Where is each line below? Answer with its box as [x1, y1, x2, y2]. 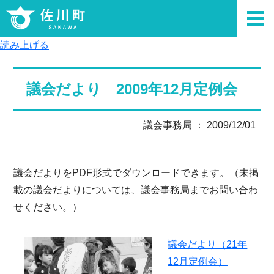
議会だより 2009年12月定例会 [26, 80, 237, 97]
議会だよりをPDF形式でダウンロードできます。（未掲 [13, 167, 259, 178]
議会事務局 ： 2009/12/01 [143, 119, 256, 130]
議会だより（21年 [168, 239, 248, 250]
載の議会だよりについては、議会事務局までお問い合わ [13, 184, 259, 195]
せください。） [13, 201, 83, 212]
